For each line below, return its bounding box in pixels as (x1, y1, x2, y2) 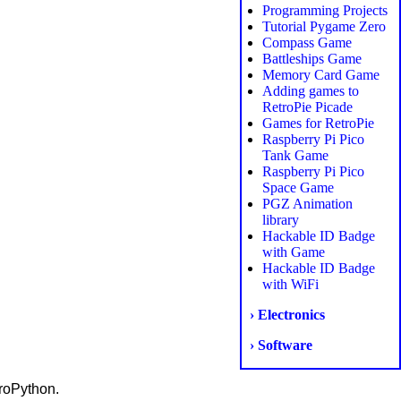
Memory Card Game (261, 67, 380, 83)
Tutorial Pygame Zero (261, 19, 386, 35)
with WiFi (261, 277, 319, 293)
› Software (249, 337, 312, 354)
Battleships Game (261, 51, 362, 67)
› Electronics (249, 307, 325, 323)
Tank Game (261, 148, 328, 164)
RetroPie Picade (261, 99, 353, 115)
